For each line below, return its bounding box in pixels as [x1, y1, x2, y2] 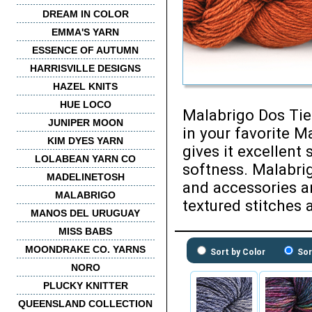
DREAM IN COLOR [42, 8, 129, 19]
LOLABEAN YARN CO [35, 153, 136, 164]
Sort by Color [208, 247, 265, 257]
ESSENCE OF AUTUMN [32, 45, 139, 56]
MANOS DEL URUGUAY [31, 208, 140, 219]
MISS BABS [58, 226, 112, 237]
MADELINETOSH [46, 171, 125, 182]
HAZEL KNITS [53, 81, 118, 92]
